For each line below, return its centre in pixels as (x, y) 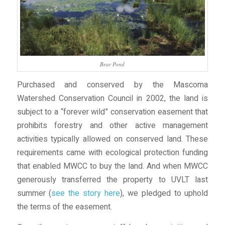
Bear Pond (113, 64)
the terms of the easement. (64, 207)
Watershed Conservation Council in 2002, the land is (113, 99)
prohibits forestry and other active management (113, 126)
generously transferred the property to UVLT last (113, 180)
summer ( (34, 194)
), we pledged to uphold (164, 194)
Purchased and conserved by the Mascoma (113, 85)
